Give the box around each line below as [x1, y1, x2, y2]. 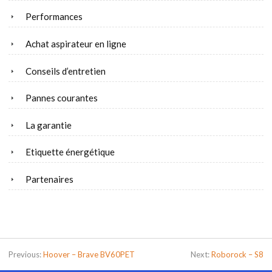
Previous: [8, 250, 43, 260]
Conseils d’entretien [25, 65, 106, 76]
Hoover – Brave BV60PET [43, 250, 135, 260]
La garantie [25, 119, 72, 131]
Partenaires [25, 173, 73, 185]
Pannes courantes [25, 92, 98, 104]
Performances [25, 11, 83, 22]
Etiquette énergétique [25, 146, 115, 158]
